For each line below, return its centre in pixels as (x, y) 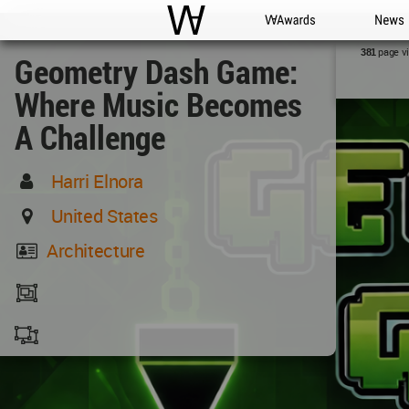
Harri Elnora (97, 181)
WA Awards (298, 40)
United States (104, 216)
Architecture (95, 251)
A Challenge (90, 137)
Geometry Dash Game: (157, 71)
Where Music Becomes (158, 104)
